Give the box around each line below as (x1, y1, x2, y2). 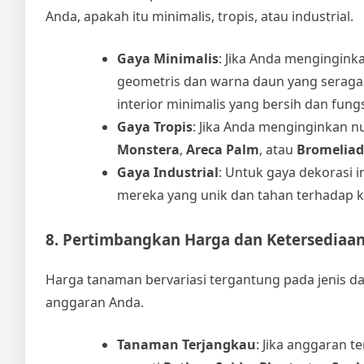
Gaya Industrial (117, 163, 219, 182)
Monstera (117, 141, 180, 159)
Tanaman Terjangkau (117, 335, 256, 353)
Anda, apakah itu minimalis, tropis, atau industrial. (45, 7, 353, 26)
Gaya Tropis (117, 118, 193, 136)
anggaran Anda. (45, 292, 144, 311)
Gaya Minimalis (117, 50, 219, 68)
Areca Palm (186, 141, 259, 159)
